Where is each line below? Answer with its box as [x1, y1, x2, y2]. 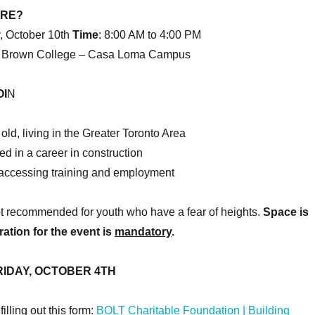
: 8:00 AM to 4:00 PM [98, 29, 201, 41]
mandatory [114, 226, 172, 238]
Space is [262, 206, 309, 218]
